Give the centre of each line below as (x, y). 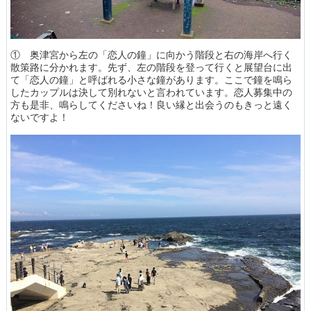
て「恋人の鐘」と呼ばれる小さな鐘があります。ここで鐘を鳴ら (151, 80)
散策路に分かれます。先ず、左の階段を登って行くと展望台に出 (151, 68)
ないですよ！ (39, 118)
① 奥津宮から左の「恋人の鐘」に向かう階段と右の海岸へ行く (151, 55)
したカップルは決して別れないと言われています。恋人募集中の (151, 93)
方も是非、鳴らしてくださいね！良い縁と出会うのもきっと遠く (151, 105)
